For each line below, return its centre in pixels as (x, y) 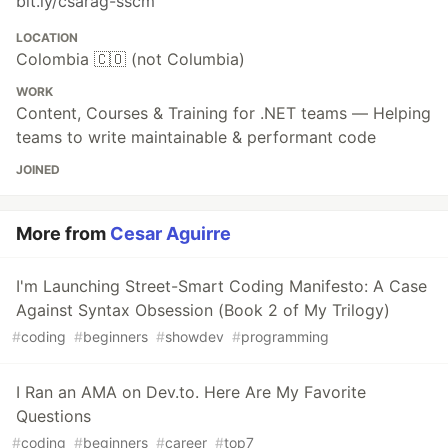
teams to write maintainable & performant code (196, 137)
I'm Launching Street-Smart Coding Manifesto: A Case (221, 286)
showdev (194, 337)
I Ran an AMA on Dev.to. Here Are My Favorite (191, 392)
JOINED (38, 170)
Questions (53, 416)
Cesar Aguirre (170, 234)
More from (63, 234)
